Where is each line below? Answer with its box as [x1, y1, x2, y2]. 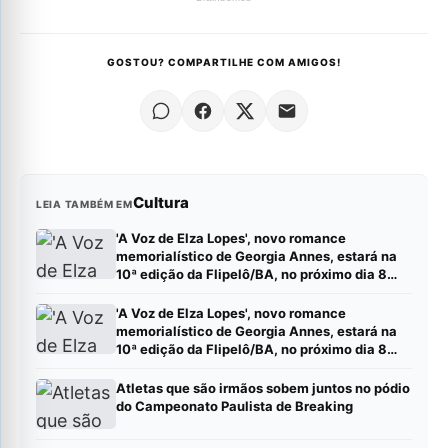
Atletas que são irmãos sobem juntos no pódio [116, 379, 410, 396]
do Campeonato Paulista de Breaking [116, 397, 353, 414]
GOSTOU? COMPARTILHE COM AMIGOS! [107, 55, 341, 68]
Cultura [132, 192, 189, 212]
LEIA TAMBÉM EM [36, 197, 133, 210]
